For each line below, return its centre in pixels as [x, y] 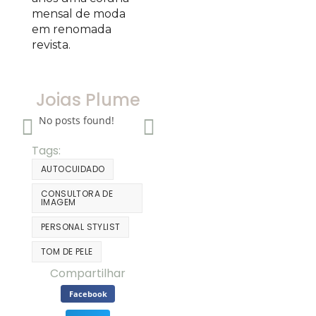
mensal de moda [79, 14]
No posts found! [77, 120]
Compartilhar [88, 273]
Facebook [88, 293]
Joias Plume [88, 100]
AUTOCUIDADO [73, 169]
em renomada [72, 29]
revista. [51, 45]
